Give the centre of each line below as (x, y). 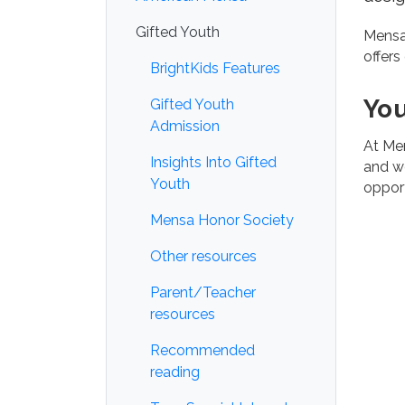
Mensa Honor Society (222, 220)
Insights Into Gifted (213, 162)
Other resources (203, 256)
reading (175, 372)
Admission (185, 126)
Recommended (202, 350)
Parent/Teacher (203, 292)
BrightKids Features (215, 68)
